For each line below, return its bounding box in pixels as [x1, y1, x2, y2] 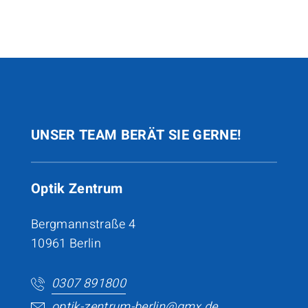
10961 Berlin [30, 234, 102, 253]
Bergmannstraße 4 [30, 214, 136, 234]
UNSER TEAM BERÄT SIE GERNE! [30, 124, 241, 145]
